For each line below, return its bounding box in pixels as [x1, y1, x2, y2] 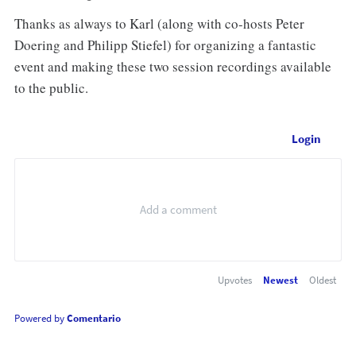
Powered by [14, 311, 67, 326]
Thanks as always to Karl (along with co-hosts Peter [14, 14, 304, 33]
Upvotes [218, 273, 253, 288]
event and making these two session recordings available [14, 57, 331, 76]
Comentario [66, 311, 121, 326]
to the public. [14, 79, 88, 98]
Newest [263, 273, 299, 288]
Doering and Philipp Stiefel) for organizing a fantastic [14, 36, 316, 55]
